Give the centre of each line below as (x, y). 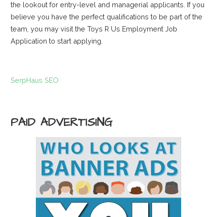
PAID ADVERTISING (62, 123)
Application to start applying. (57, 41)
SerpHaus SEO (35, 80)
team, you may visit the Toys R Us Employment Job (94, 29)
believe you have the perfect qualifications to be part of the (107, 17)
